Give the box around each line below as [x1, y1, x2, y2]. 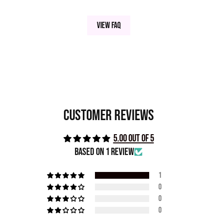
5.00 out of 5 [113, 132, 154, 144]
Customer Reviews [63, 106, 154, 124]
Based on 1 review [75, 145, 134, 158]
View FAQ [96, 19, 121, 31]
